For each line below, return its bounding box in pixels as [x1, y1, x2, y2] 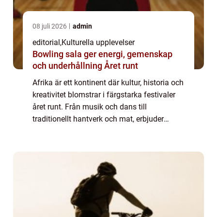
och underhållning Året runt [32, 60, 138, 71]
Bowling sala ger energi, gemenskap [32, 48, 172, 59]
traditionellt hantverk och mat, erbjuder [32, 114, 164, 124]
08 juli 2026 [32, 22, 68, 30]
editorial [32, 37, 60, 47]
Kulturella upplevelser [62, 37, 135, 47]
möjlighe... [32, 138, 68, 148]
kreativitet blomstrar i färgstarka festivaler [32, 90, 175, 99]
